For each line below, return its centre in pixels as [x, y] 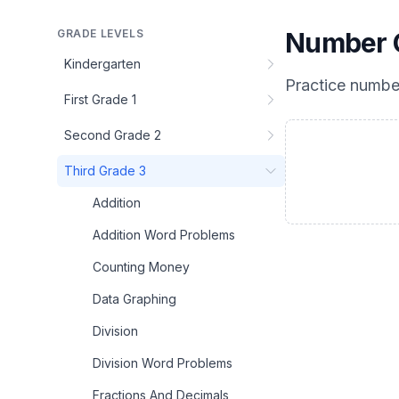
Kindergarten [102, 64]
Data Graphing [134, 299]
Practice [318, 85]
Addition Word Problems [164, 235]
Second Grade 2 [113, 135]
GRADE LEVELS [101, 33]
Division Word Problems [163, 363]
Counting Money [141, 267]
